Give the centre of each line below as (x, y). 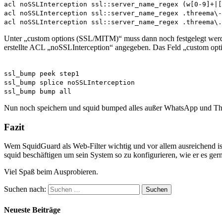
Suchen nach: (25, 189)
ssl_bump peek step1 (42, 73)
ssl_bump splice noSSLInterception (69, 82)
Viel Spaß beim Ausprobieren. (51, 172)
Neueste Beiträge (32, 210)
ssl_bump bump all (38, 91)
